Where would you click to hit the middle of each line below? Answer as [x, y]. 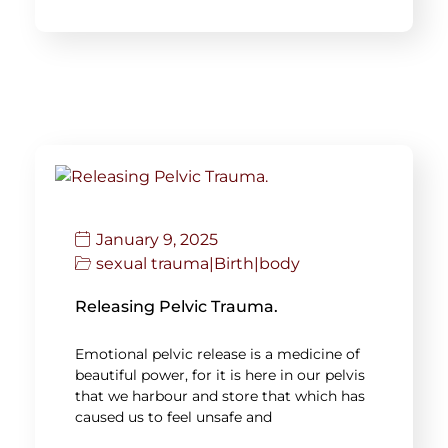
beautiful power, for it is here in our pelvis [220, 374]
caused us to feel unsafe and [173, 416]
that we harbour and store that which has [220, 395]
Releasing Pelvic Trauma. [176, 306]
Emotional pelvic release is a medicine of [217, 353]
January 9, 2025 [157, 239]
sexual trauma [152, 263]
